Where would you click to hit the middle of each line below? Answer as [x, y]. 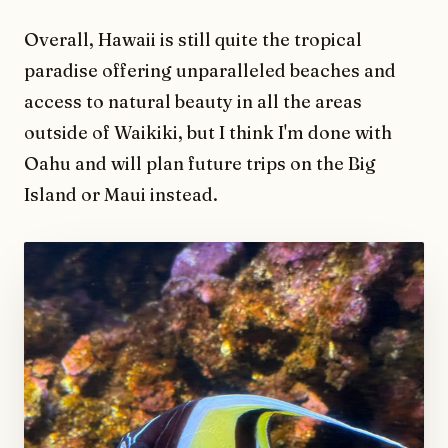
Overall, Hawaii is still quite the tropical [193, 39]
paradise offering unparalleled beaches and [210, 70]
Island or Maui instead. [121, 194]
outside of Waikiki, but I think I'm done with [208, 132]
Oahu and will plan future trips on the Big [200, 163]
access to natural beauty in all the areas [193, 101]
